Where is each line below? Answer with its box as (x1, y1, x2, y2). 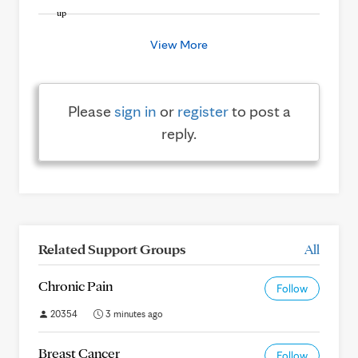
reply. (161, 124, 197, 143)
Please (67, 101, 114, 121)
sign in (113, 101, 157, 121)
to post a (228, 101, 291, 121)
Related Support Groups (38, 241, 185, 257)
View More (150, 37, 208, 52)
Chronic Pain (38, 277, 113, 294)
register (177, 101, 229, 121)
